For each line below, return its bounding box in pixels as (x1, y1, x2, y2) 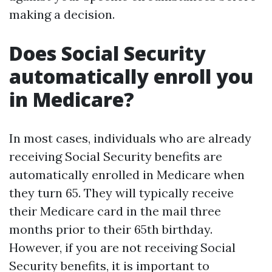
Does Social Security (9, 40, 206, 66)
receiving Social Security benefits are (9, 149, 222, 164)
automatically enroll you (9, 63, 253, 89)
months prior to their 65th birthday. (9, 222, 212, 237)
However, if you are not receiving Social (9, 240, 236, 255)
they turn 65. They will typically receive (9, 185, 234, 200)
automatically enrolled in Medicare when (9, 167, 245, 182)
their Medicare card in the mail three (9, 203, 221, 219)
